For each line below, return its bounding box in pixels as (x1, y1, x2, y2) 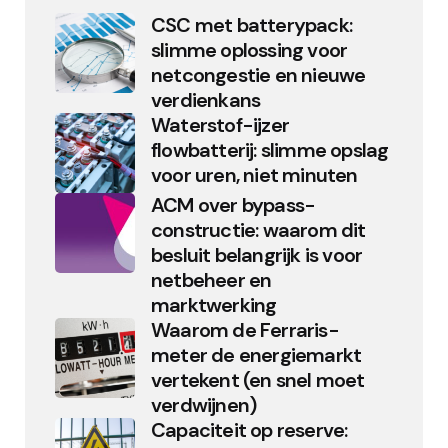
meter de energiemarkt (151, 342, 362, 368)
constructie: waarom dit (151, 217, 366, 243)
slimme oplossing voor (151, 37, 348, 63)
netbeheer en (151, 267, 272, 293)
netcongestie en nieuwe (151, 62, 366, 88)
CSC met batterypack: (151, 12, 352, 38)
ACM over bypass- (151, 192, 316, 218)
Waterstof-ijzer (151, 112, 289, 138)
